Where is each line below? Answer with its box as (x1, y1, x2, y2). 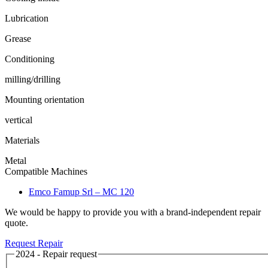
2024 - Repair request (16, 248, 97, 259)
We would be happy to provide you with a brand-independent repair (5, 206, 261, 217)
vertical (5, 114, 32, 125)
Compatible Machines (5, 166, 87, 176)
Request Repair (5, 237, 63, 248)
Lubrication (5, 13, 48, 23)
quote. (5, 217, 28, 228)
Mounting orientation (5, 94, 84, 105)
